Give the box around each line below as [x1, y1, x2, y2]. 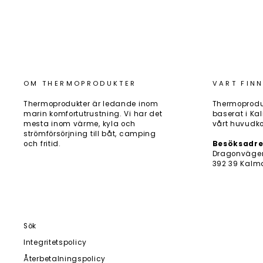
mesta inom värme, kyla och [23, 119, 136, 129]
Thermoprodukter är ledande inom [23, 99, 159, 109]
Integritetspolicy [23, 237, 87, 247]
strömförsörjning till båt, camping [23, 129, 156, 139]
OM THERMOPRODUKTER [23, 78, 137, 88]
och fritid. [23, 139, 61, 149]
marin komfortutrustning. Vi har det [23, 109, 163, 119]
